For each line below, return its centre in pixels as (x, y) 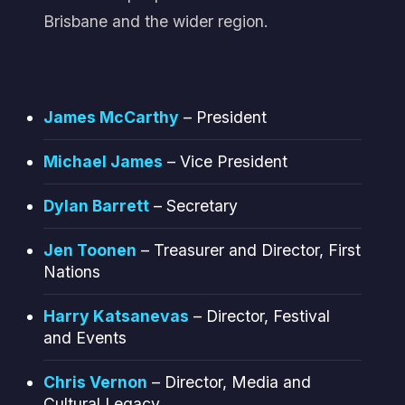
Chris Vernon (95, 381)
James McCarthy (111, 117)
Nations (71, 271)
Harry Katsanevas (116, 316)
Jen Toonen (89, 250)
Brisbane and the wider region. (155, 22)
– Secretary (193, 205)
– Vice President (225, 161)
